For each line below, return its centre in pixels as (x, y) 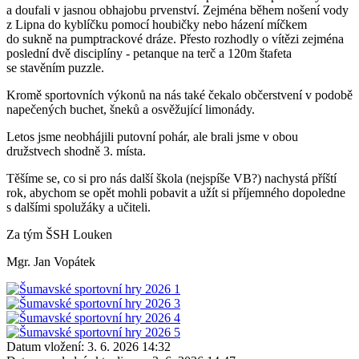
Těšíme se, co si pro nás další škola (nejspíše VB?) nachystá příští (171, 178)
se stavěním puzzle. (55, 67)
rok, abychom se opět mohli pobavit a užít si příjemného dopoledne (176, 192)
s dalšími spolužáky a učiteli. (79, 207)
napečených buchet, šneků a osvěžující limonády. (131, 109)
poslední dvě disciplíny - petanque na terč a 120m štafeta (149, 53)
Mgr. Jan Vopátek (51, 261)
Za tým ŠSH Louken (59, 234)
